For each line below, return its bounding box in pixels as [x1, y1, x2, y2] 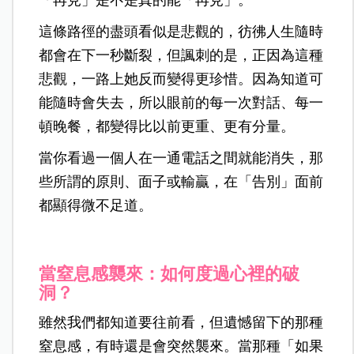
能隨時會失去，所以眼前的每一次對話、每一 [39, 94, 324, 111]
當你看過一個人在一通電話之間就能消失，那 [39, 149, 324, 166]
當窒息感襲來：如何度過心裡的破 [39, 263, 300, 284]
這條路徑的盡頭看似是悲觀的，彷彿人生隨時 [39, 23, 324, 40]
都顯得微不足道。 [39, 197, 153, 213]
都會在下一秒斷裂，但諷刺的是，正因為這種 [39, 47, 324, 63]
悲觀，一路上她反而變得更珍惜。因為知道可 [39, 70, 324, 87]
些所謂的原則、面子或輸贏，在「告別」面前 [39, 173, 324, 190]
